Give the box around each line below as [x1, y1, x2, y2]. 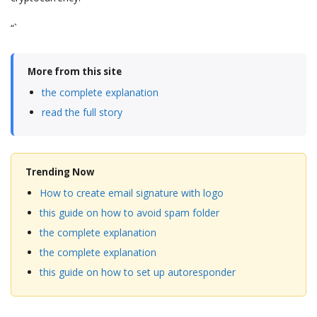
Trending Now [25, 166, 94, 179]
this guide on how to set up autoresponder [40, 265, 236, 279]
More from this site [28, 65, 122, 79]
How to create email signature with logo [40, 186, 224, 200]
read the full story [42, 105, 122, 120]
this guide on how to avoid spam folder [40, 206, 219, 220]
